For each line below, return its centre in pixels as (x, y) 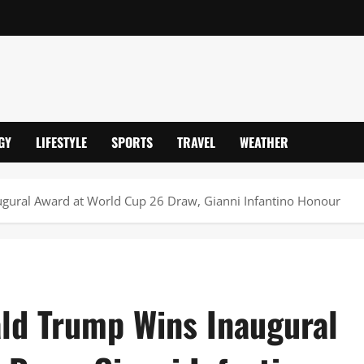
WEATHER (264, 142)
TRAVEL (196, 142)
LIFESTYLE (61, 142)
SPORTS (132, 142)
